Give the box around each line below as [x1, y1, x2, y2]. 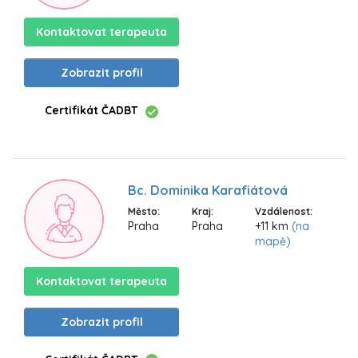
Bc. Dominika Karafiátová [128, 182, 288, 199]
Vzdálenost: [255, 205, 312, 218]
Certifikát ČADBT [45, 103, 137, 118]
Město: [128, 205, 160, 218]
